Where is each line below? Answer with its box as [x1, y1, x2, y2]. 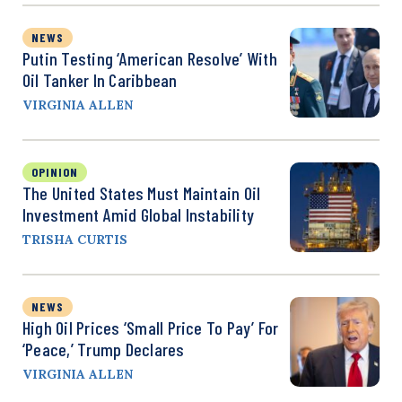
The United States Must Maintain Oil [22, 181, 261, 204]
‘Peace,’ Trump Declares [22, 337, 193, 360]
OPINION [31, 163, 78, 179]
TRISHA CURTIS [22, 231, 127, 248]
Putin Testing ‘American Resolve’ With [22, 47, 277, 69]
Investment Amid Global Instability [22, 203, 255, 225]
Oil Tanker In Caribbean [22, 68, 181, 91]
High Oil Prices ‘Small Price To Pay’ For [22, 316, 279, 338]
